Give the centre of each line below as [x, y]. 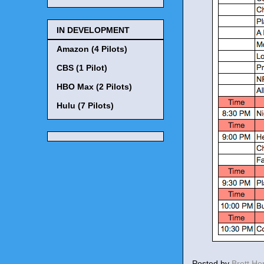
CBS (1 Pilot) [82, 67]
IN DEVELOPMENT [93, 30]
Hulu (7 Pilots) [85, 105]
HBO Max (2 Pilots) [94, 86]
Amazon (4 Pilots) [92, 49]
